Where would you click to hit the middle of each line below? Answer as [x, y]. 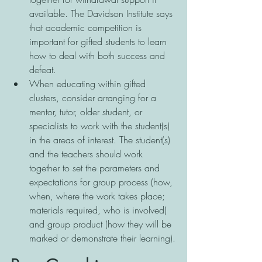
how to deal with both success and [99, 56]
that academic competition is [87, 28]
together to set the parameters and [96, 168]
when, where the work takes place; [99, 196]
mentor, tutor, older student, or [87, 112]
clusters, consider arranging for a [94, 98]
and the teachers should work [87, 154]
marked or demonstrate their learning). [102, 238]
